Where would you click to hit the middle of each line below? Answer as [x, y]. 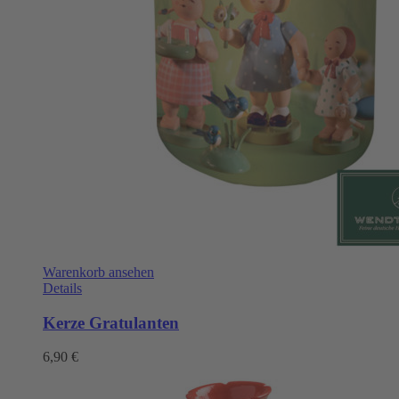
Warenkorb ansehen [98, 272]
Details [62, 288]
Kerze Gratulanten [111, 322]
